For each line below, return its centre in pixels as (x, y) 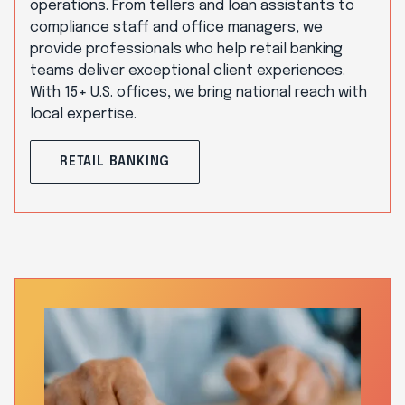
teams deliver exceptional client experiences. (188, 71)
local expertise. (83, 114)
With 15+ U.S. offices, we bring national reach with (198, 92)
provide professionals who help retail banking (186, 49)
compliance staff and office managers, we (176, 27)
